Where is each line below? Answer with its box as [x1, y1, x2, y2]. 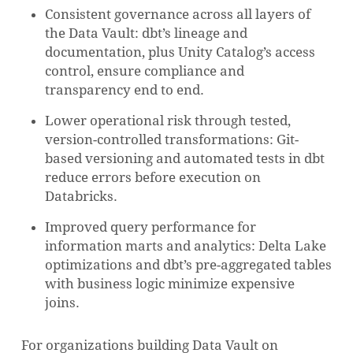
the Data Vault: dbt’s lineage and [44, 25, 247, 42]
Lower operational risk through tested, [44, 113, 291, 129]
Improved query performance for [44, 219, 256, 236]
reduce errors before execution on [44, 169, 261, 186]
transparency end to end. [44, 82, 204, 98]
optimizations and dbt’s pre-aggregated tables [44, 257, 332, 273]
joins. [44, 295, 80, 311]
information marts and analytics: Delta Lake [44, 238, 326, 255]
